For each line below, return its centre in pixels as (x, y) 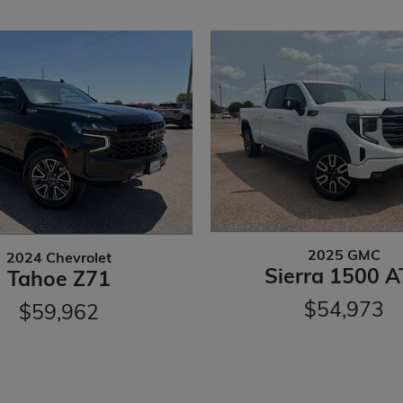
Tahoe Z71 (58, 279)
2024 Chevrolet (58, 258)
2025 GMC (344, 255)
